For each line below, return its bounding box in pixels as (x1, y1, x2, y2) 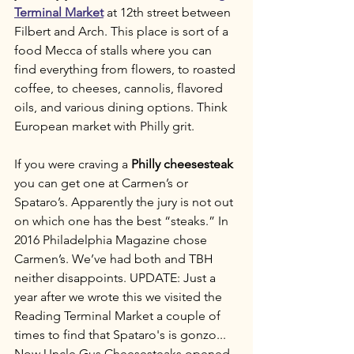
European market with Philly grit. (14, 119, 198, 134)
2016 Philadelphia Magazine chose (14, 232, 210, 248)
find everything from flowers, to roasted (14, 62, 239, 77)
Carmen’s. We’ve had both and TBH (14, 251, 217, 267)
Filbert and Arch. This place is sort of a (14, 24, 232, 40)
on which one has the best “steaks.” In (14, 213, 232, 229)
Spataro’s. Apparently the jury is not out (14, 194, 236, 210)
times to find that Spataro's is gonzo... (14, 327, 229, 343)
